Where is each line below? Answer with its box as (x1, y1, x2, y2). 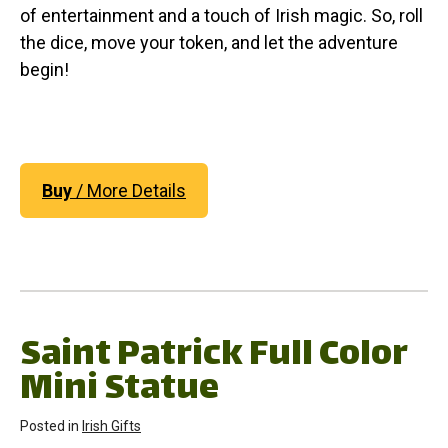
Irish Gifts (82, 417, 141, 434)
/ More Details (72, 179, 186, 201)
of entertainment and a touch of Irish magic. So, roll (20, 4, 423, 26)
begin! (20, 58, 69, 80)
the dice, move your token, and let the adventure (20, 31, 398, 53)
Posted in (20, 417, 82, 434)
